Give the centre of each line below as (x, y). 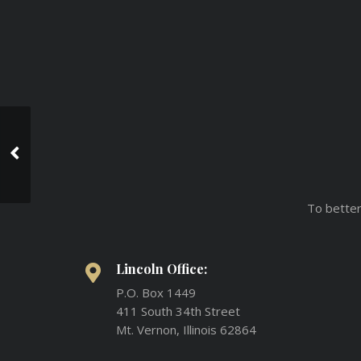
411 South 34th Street (178, 311)
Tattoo (46, 163)
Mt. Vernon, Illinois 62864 (186, 329)
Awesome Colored (75, 146)
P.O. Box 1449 (156, 292)
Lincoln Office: (162, 268)
